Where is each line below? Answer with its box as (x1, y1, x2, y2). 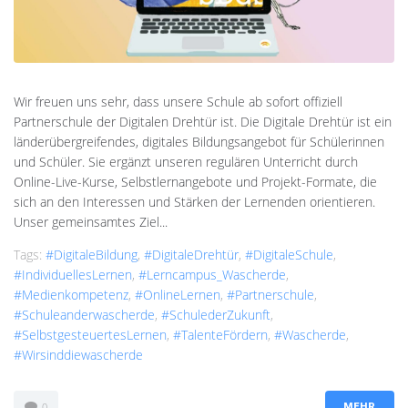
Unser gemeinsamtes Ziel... (14, 213, 168, 231)
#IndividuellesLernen (14, 266, 132, 284)
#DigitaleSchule (245, 246, 333, 264)
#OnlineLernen (135, 286, 220, 304)
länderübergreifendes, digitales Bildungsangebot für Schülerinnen (14, 133, 384, 151)
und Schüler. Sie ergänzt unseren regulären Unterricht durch (14, 153, 358, 171)
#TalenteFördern (173, 326, 268, 344)
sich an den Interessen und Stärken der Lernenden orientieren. (14, 193, 375, 211)
